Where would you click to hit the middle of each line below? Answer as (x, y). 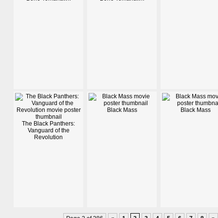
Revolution (48, 137)
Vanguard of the (48, 130)
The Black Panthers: (48, 124)
